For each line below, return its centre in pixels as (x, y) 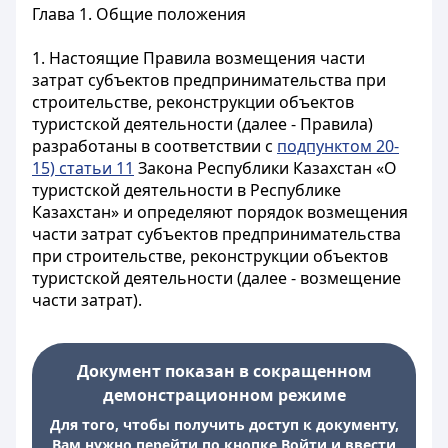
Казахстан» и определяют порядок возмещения (220, 212)
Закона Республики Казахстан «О (265, 168)
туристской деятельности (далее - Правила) (202, 124)
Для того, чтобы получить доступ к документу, (224, 424)
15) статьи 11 (83, 168)
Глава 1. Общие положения (139, 14)
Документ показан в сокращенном (224, 371)
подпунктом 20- (338, 146)
